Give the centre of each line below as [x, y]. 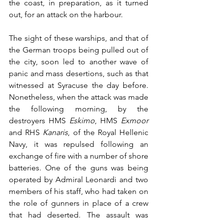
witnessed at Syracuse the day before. [79, 85]
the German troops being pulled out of [79, 50]
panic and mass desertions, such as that [79, 74]
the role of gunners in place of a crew [79, 203]
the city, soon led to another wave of [79, 62]
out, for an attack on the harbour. [67, 15]
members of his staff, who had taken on [79, 192]
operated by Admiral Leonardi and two [79, 180]
